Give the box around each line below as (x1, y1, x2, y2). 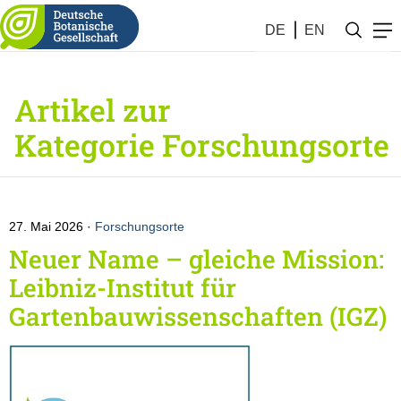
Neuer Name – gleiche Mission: (9, 243, 384, 276)
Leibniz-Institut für (9, 271, 236, 304)
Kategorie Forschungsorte (14, 124, 389, 165)
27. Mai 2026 (9, 219, 87, 234)
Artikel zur (14, 90, 171, 130)
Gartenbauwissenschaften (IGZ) (9, 300, 387, 333)
